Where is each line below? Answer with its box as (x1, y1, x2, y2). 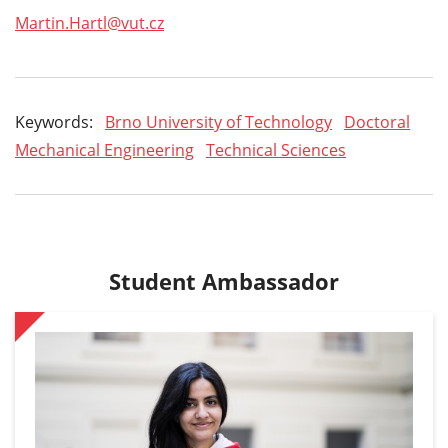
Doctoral (344, 111, 410, 133)
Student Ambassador (109, 266, 339, 296)
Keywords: (15, 111, 93, 133)
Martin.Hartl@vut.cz (15, 12, 164, 34)
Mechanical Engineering (15, 139, 194, 161)
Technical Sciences (206, 139, 346, 161)
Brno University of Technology (105, 111, 332, 133)
